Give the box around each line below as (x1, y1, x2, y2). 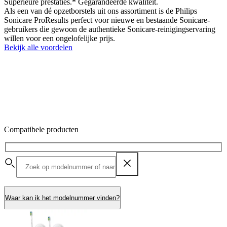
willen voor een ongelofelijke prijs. (4, 33, 115, 43)
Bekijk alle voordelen (4, 43, 72, 52)
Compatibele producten (4, 125, 79, 134)
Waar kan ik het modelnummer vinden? (5, 194, 120, 202)
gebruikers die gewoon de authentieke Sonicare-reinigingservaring (4, 24, 215, 33)
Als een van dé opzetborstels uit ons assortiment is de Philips (4, 6, 197, 15)
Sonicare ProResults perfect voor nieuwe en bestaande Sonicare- (4, 15, 210, 24)
